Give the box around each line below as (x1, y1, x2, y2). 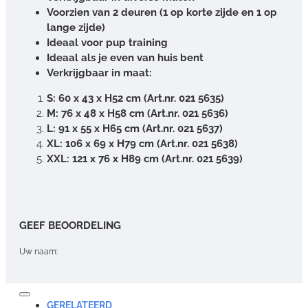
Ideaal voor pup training (47, 36, 168, 49)
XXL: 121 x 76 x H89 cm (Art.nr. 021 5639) (47, 152, 243, 165)
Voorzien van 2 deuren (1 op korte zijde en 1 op (47, 5, 277, 19)
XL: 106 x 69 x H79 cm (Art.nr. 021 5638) (47, 137, 238, 150)
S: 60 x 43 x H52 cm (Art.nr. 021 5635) (47, 91, 224, 104)
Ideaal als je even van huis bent (47, 51, 203, 64)
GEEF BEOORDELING (19, 219, 121, 232)
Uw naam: (19, 246, 58, 256)
